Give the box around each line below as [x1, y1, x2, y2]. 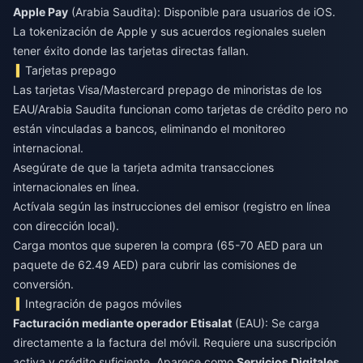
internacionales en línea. [13, 180, 139, 194]
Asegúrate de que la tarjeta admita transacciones [13, 160, 274, 175]
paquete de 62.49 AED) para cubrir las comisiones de [13, 258, 297, 272]
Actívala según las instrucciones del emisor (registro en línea [13, 199, 331, 214]
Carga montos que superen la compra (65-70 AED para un [13, 238, 322, 253]
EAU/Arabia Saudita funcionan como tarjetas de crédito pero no [13, 102, 348, 117]
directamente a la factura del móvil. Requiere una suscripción [13, 335, 336, 350]
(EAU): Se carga [232, 316, 319, 331]
